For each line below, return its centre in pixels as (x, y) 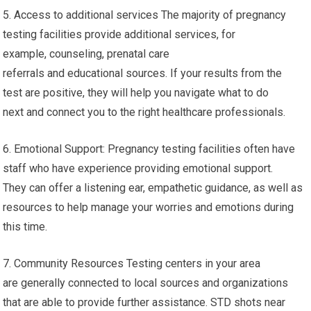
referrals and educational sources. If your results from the (143, 73)
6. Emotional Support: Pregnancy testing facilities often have (149, 149)
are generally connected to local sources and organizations (146, 283)
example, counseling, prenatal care (86, 54)
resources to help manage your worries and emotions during (149, 207)
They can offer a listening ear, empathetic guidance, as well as (153, 188)
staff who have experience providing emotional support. (138, 168)
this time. (25, 227)
